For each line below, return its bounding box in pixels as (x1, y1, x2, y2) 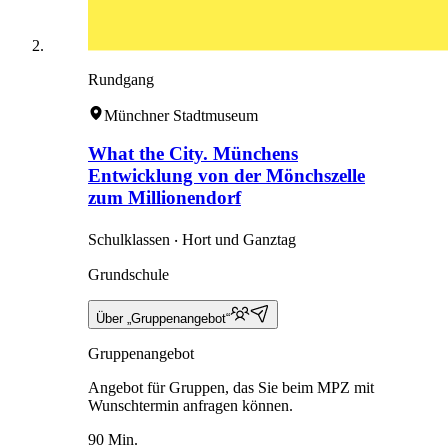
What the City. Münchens (88, 143, 298, 165)
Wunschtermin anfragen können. (88, 397, 293, 414)
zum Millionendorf (88, 187, 241, 209)
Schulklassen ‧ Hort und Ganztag (88, 231, 296, 248)
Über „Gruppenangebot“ (96, 311, 230, 326)
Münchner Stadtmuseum (104, 106, 258, 124)
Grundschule (88, 266, 169, 283)
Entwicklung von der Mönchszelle (88, 165, 365, 187)
